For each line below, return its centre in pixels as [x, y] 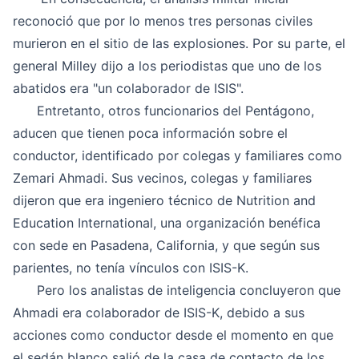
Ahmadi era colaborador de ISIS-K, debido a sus [159, 313]
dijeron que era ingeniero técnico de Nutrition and [164, 200]
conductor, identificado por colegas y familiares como [177, 155]
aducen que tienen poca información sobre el [150, 133]
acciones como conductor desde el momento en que [173, 335]
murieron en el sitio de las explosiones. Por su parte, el [179, 43]
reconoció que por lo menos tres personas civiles [163, 21]
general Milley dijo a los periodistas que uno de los [167, 66]
